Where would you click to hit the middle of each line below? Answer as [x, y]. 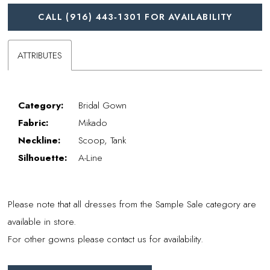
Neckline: [39, 140]
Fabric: [33, 122]
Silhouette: [43, 157]
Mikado [93, 122]
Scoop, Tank [102, 140]
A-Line [91, 157]
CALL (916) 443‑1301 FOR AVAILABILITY [135, 17]
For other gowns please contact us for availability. [106, 239]
